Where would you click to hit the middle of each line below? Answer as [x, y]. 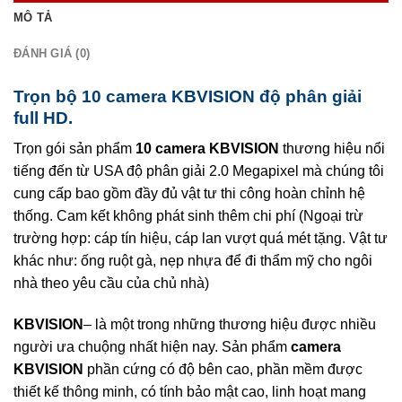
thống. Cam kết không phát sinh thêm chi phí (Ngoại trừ [188, 216]
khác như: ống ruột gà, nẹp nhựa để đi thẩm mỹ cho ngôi [193, 261]
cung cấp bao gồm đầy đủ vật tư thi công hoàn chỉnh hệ [189, 194]
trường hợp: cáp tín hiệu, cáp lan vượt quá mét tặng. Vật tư [201, 239]
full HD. [43, 118]
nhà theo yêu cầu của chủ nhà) [111, 284]
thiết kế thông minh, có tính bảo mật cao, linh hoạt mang [190, 391]
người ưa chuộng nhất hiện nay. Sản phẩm [152, 346]
